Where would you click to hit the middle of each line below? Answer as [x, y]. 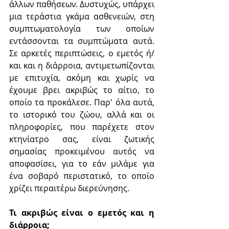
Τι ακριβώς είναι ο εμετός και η [82, 212]
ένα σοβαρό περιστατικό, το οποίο [82, 176]
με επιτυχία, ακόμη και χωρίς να [82, 77]
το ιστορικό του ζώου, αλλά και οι [82, 114]
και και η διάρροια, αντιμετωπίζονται [82, 65]
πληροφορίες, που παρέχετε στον [82, 127]
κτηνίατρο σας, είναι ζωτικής [82, 139]
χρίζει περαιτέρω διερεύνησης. [69, 188]
